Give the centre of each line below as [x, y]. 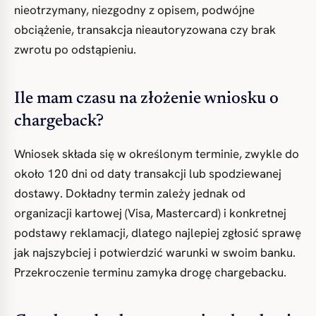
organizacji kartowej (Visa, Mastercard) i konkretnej [150, 213]
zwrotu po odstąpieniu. [75, 49]
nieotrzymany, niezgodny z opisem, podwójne [134, 10]
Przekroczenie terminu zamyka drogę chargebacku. [150, 272]
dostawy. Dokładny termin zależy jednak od [130, 193]
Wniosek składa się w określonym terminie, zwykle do [157, 154]
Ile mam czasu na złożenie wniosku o [146, 99]
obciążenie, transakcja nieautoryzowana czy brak [145, 30]
